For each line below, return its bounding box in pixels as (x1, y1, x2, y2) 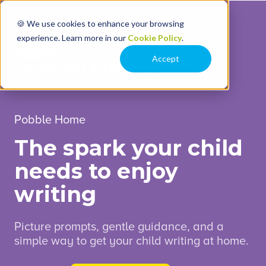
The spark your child (14, 135, 243, 161)
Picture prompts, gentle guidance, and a (14, 219, 224, 234)
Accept (152, 53, 179, 64)
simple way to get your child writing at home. (14, 233, 249, 248)
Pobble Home (14, 113, 85, 128)
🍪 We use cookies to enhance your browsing (17, 18, 184, 28)
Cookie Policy (128, 33, 182, 43)
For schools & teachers (14, 60, 157, 74)
